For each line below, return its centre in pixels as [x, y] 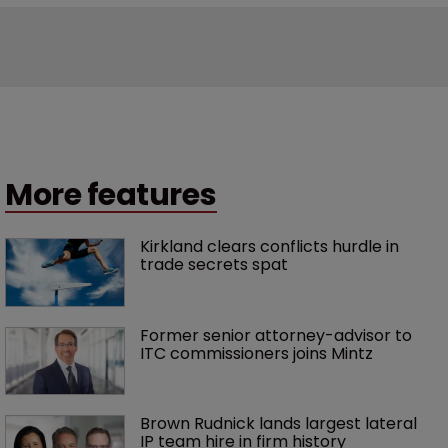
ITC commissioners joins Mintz [256, 353]
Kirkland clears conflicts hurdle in [271, 247]
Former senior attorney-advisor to [278, 335]
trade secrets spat [214, 265]
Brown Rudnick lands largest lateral [280, 424]
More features [111, 195]
